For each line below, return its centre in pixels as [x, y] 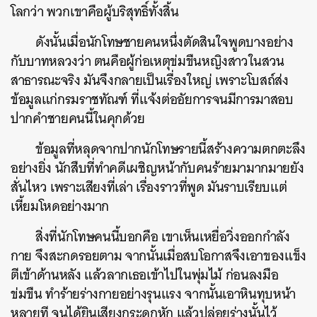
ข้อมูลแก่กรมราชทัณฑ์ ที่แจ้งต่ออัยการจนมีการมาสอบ [152, 99]
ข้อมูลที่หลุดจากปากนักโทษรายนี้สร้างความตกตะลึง [171, 149]
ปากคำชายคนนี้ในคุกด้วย [78, 119]
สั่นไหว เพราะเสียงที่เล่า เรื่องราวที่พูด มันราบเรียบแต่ [149, 187]
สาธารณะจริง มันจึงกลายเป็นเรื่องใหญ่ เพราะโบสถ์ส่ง [150, 80]
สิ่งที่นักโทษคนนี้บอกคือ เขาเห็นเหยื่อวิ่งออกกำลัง [163, 237]
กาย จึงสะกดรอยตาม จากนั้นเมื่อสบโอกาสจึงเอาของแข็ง [158, 256]
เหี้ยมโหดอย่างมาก [60, 206]
